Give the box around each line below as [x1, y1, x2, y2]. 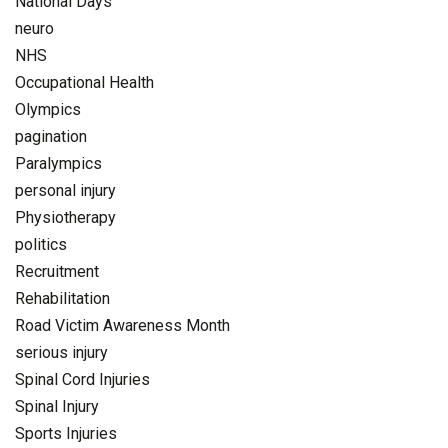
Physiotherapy [15, 207, 116, 227]
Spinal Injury [15, 396, 99, 416]
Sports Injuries [15, 423, 117, 443]
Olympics [15, 99, 81, 119]
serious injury [15, 342, 108, 362]
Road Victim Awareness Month [15, 315, 230, 335]
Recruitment [15, 261, 99, 281]
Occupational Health [15, 72, 154, 92]
